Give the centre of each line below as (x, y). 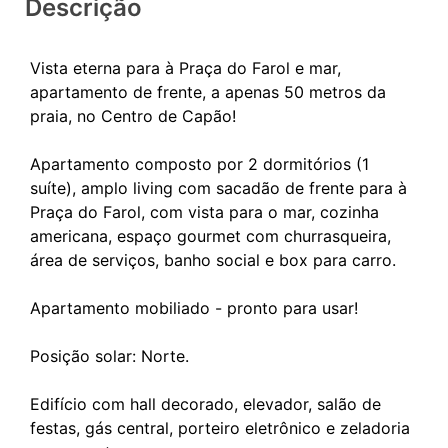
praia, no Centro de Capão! (133, 115)
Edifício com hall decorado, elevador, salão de (205, 403)
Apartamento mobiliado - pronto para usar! (194, 307)
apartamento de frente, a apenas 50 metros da (208, 91)
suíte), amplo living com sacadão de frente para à (218, 187)
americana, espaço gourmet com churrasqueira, (210, 235)
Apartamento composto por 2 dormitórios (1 (199, 163)
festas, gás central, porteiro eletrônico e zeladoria (220, 427)
